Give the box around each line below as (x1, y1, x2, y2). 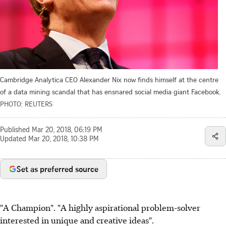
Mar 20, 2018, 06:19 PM (32, 127, 102, 134)
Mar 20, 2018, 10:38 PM (28, 136, 99, 143)
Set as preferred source (17, 163, 98, 175)
